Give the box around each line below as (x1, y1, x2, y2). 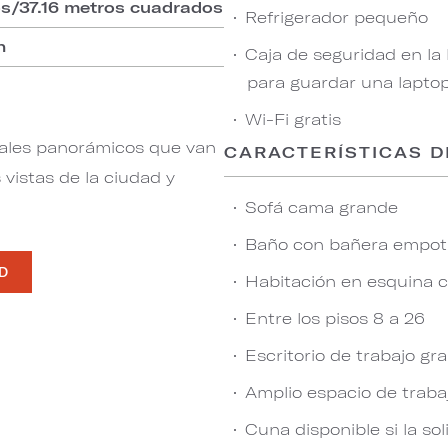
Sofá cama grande (245, 197, 398, 216)
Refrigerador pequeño (245, 7, 428, 26)
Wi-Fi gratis (245, 109, 341, 128)
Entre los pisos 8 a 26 (245, 308, 425, 327)
